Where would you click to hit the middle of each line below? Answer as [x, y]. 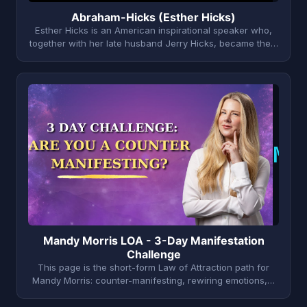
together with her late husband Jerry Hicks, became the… [153, 43]
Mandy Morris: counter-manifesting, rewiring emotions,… [153, 280]
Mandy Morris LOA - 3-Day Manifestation [153, 240]
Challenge [153, 254]
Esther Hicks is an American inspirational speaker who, [153, 30]
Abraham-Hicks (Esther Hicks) [153, 17]
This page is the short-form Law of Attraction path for [153, 267]
